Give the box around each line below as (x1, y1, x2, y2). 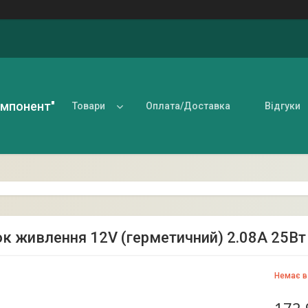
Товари (72, 100, 105, 111)
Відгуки (265, 100, 300, 111)
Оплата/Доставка (146, 100, 230, 111)
